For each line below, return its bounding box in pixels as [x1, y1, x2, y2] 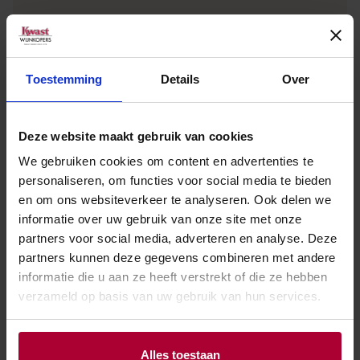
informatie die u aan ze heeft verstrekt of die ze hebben [18, 270, 327, 284]
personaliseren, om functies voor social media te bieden [18, 174, 332, 187]
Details [160, 72, 200, 86]
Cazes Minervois [110, 118, 250, 141]
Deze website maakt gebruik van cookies [18, 129, 254, 143]
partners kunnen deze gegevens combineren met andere [18, 251, 336, 264]
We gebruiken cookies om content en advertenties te [18, 154, 313, 168]
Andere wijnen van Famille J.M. [47, 97, 313, 121]
